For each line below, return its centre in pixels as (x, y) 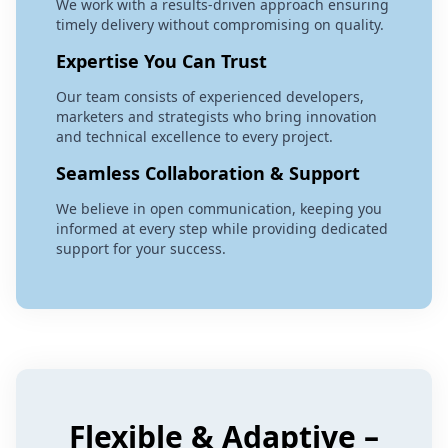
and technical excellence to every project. (194, 136)
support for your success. (141, 248)
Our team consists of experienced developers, (210, 96)
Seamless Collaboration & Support (208, 172)
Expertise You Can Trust (161, 60)
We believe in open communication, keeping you (219, 208)
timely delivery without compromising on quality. (220, 24)
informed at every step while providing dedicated (222, 228)
